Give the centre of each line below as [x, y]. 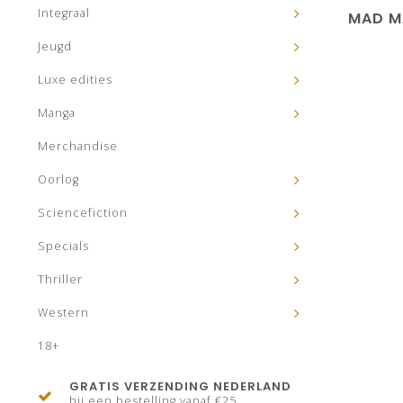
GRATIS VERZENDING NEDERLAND [180, 386]
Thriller [60, 279]
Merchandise [78, 146]
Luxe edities [75, 80]
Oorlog [58, 179]
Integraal [64, 13]
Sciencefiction [83, 213]
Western [63, 313]
